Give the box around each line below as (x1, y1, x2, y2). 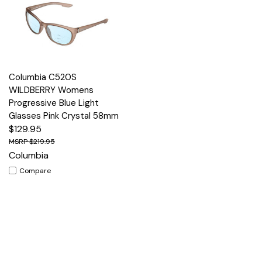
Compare (19, 166, 51, 175)
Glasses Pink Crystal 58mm (9, 109, 119, 122)
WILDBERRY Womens (9, 84, 94, 96)
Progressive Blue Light (9, 96, 99, 109)
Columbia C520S (9, 71, 77, 83)
